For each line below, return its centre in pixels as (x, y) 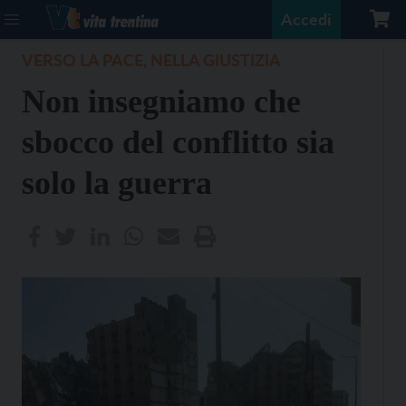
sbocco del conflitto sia (178, 142)
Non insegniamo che (161, 101)
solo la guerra (117, 183)
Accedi (306, 19)
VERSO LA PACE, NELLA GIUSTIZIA (151, 60)
